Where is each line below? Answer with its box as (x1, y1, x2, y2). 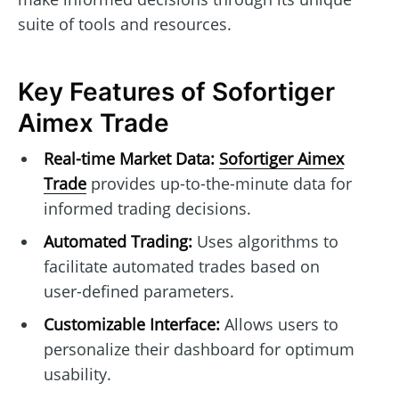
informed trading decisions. (43, 198, 251, 220)
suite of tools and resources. (18, 12, 232, 35)
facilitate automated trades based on (43, 256, 320, 278)
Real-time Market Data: (43, 148, 215, 170)
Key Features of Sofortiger (18, 77, 335, 107)
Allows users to (219, 313, 338, 336)
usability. (43, 363, 111, 386)
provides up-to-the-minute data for (85, 173, 352, 195)
